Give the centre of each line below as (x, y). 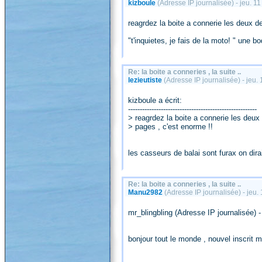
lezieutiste (145, 80)
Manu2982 (145, 192)
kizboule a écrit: (155, 100)
